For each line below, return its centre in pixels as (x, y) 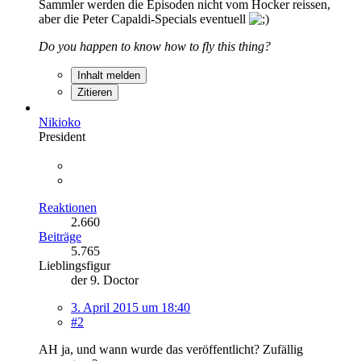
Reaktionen (68, 207)
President (62, 136)
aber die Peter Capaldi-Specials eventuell (144, 19)
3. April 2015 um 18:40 (131, 307)
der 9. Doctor (105, 280)
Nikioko (60, 122)
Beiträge (60, 236)
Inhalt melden (109, 75)
